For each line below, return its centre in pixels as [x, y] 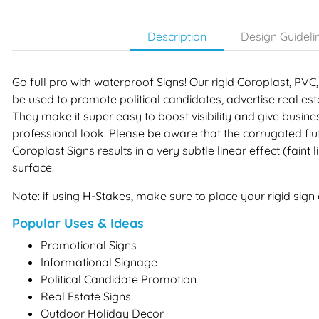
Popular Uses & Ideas [78, 223]
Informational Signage [99, 262]
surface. [33, 167]
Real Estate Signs [86, 296]
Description [177, 36]
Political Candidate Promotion [119, 279]
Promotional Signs [89, 245]
